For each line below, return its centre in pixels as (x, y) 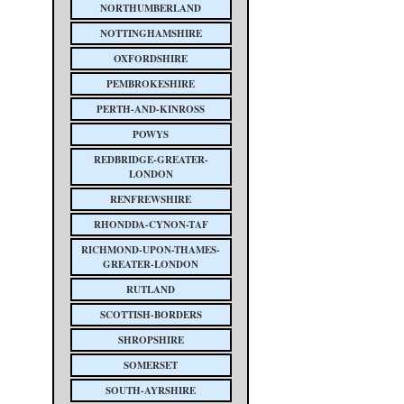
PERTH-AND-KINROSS (151, 109)
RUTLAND (151, 289)
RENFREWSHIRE (151, 199)
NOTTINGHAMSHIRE (151, 33)
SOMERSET (151, 365)
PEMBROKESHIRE (151, 84)
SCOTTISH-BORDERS (151, 315)
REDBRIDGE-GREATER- (151, 160)
